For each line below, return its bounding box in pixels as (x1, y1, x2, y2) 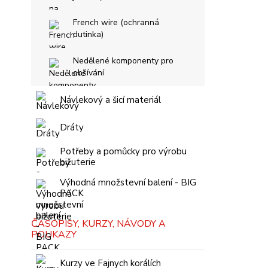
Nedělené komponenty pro (73, 55, 173, 66)
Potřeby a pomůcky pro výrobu (60, 145, 187, 157)
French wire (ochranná (73, 17, 159, 28)
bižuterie (60, 156, 96, 168)
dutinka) (73, 29, 103, 40)
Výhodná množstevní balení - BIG (60, 176, 196, 188)
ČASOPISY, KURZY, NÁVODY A (31, 217, 166, 230)
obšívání (73, 67, 104, 78)
